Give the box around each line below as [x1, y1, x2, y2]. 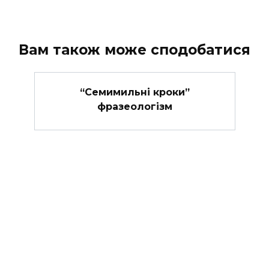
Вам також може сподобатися [19, 41, 250, 59]
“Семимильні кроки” [79, 86, 190, 98]
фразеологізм [97, 100, 172, 112]
